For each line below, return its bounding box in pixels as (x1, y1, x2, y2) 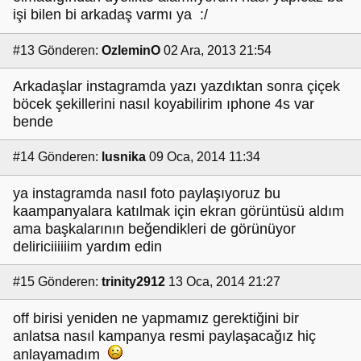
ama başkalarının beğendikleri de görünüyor (13, 220, 296, 237)
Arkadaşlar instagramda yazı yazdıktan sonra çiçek (13, 78, 340, 95)
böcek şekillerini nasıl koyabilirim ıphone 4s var (13, 96, 314, 113)
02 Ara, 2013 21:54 (164, 43, 272, 57)
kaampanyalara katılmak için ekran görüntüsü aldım (13, 202, 344, 219)
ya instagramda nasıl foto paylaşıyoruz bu (13, 185, 280, 201)
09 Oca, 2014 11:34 (149, 150, 260, 164)
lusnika (102, 150, 146, 164)
